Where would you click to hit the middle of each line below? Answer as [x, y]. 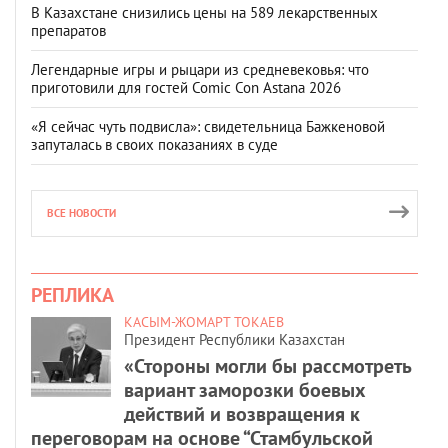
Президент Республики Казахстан [234, 339]
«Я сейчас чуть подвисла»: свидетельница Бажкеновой [208, 126]
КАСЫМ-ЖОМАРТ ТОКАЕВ [204, 321]
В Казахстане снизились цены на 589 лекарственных [204, 12]
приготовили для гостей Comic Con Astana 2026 [186, 87]
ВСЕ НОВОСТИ [81, 212]
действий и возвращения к [242, 413]
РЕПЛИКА [72, 294]
